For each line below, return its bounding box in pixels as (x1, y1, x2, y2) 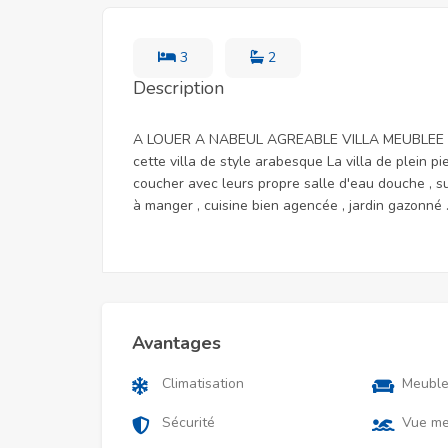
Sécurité (162, 413, 215, 432)
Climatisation (162, 374, 244, 393)
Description (133, 76, 224, 100)
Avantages (132, 331, 221, 355)
